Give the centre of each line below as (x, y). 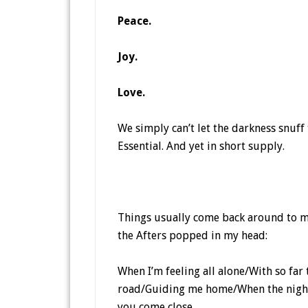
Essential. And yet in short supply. (201, 146)
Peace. (134, 21)
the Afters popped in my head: (192, 235)
